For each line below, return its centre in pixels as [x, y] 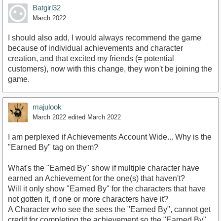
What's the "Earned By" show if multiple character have [104, 168]
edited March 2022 [94, 117]
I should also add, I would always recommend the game [105, 37]
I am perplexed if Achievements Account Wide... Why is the [110, 137]
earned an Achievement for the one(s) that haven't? [96, 178]
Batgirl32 [47, 7]
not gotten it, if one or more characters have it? [88, 199]
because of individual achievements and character [95, 48]
